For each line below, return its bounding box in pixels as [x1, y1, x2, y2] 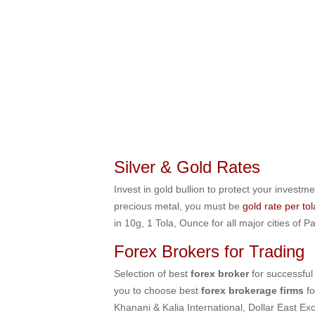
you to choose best [114, 285, 201, 296]
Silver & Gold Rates [114, 157, 260, 176]
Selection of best [114, 268, 191, 279]
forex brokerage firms [201, 285, 304, 296]
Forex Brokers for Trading [114, 242, 304, 261]
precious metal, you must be [114, 200, 243, 212]
